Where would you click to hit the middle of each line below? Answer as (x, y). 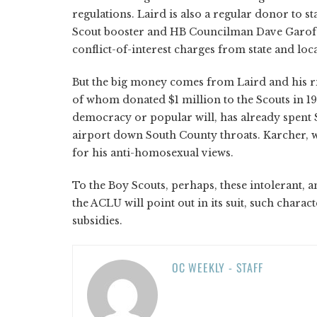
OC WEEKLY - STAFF (218, 267)
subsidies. (97, 220)
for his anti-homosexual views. (153, 152)
